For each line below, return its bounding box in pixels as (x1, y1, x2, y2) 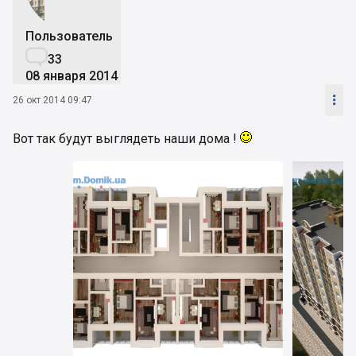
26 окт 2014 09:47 (13, 95, 92, 106)
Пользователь (25, 28, 113, 44)
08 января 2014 (25, 68, 118, 83)
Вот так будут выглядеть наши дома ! (13, 130, 240, 146)
